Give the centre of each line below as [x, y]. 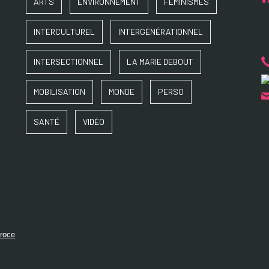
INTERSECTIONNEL [69, 62]
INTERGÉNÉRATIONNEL [161, 32]
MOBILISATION [60, 92]
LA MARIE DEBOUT [160, 62]
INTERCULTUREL [65, 32]
